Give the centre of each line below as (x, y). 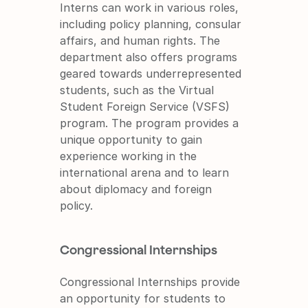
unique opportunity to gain (131, 139)
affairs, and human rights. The (140, 40)
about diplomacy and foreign (136, 189)
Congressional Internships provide (150, 282)
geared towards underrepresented (151, 73)
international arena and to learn (145, 172)
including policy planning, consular (151, 24)
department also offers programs (149, 57)
